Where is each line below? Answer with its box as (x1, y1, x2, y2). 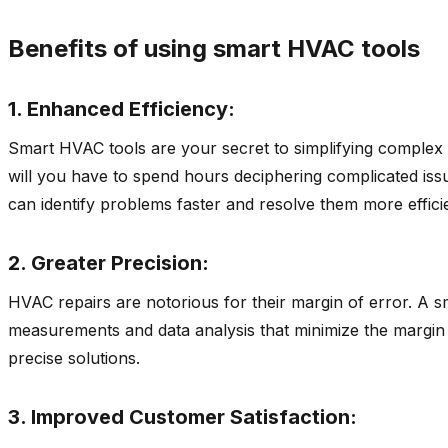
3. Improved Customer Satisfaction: (8, 404, 357, 429)
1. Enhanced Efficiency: (8, 96, 235, 121)
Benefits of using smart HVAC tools (8, 33, 420, 63)
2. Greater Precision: (8, 250, 209, 275)
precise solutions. (8, 347, 140, 368)
